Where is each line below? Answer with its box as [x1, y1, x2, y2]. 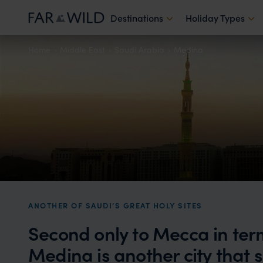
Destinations [110, 11, 163, 24]
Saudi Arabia [114, 43, 164, 55]
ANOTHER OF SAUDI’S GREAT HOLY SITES [28, 200, 203, 211]
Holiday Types [186, 11, 245, 24]
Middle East [60, 43, 105, 55]
